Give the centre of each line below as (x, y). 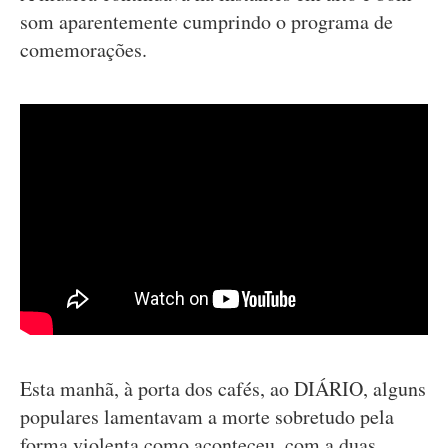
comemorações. (83, 49)
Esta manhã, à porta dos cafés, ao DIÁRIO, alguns (223, 388)
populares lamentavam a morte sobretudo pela (207, 416)
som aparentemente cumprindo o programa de (206, 21)
